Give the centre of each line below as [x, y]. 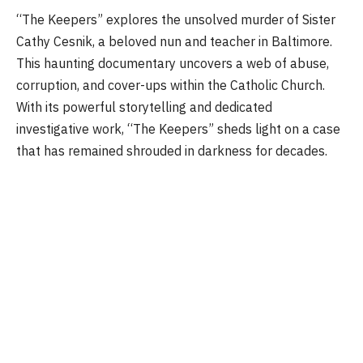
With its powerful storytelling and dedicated [144, 107]
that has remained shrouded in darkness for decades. [172, 150]
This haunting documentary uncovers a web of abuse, [173, 63]
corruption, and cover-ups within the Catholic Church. [171, 85]
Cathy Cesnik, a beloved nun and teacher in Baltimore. [174, 41]
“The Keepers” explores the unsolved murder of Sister [176, 19]
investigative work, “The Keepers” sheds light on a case [178, 128]
